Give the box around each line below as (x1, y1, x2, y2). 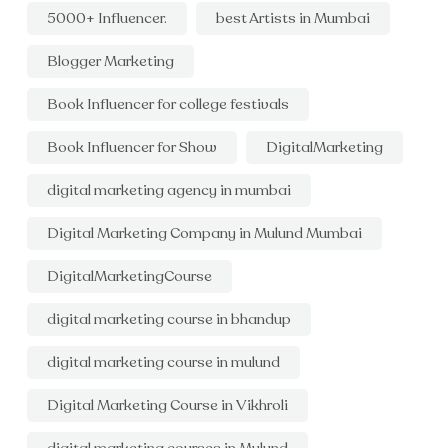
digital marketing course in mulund (47, 352, 280, 372)
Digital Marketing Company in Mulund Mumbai (47, 223, 362, 243)
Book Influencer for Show (47, 137, 217, 157)
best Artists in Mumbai (216, 8, 370, 28)
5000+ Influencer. (47, 8, 167, 28)
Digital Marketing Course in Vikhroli (47, 395, 288, 415)
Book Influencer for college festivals (47, 94, 289, 114)
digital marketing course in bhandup (47, 309, 291, 329)
